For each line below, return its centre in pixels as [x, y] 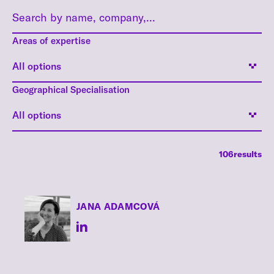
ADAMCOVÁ [131, 206]
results [248, 154]
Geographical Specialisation [71, 89]
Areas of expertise [51, 40]
